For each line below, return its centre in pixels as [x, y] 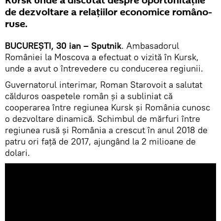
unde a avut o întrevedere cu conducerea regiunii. [104, 69]
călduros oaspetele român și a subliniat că [89, 96]
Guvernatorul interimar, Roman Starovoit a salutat [104, 85]
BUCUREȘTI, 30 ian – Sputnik [63, 46]
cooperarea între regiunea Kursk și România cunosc [108, 108]
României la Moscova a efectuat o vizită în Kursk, [102, 57]
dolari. [18, 153]
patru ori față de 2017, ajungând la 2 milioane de [100, 142]
